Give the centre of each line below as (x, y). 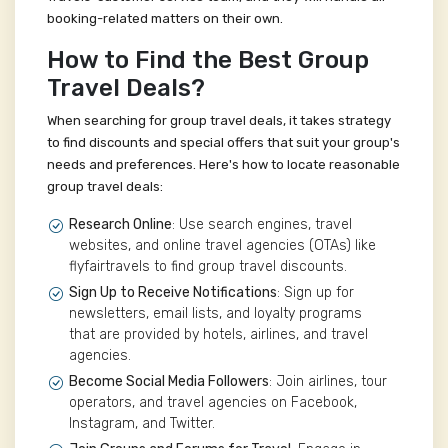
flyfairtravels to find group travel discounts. (208, 267)
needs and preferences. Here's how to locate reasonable (223, 165)
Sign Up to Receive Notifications (173, 293)
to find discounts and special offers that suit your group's (223, 143)
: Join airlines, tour (328, 382)
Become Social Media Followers (169, 382)
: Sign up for (315, 293)
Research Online (120, 225)
